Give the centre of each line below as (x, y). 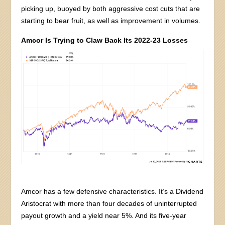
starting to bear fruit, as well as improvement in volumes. (111, 20)
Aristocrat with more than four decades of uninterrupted (109, 204)
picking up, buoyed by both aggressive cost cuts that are (111, 8)
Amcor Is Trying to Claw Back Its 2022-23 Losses (105, 40)
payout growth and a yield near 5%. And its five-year (104, 216)
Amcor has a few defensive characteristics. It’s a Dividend (113, 192)
